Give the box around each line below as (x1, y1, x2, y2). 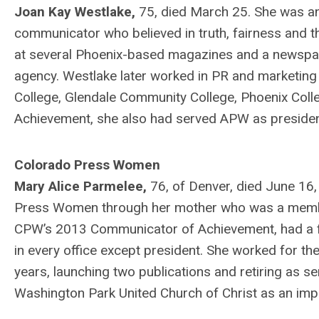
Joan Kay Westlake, (14, 4, 139, 20)
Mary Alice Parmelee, (14, 178, 150, 194)
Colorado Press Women (14, 157, 160, 173)
